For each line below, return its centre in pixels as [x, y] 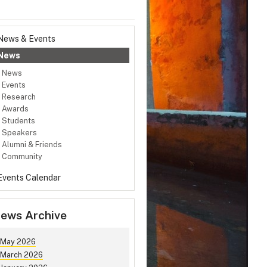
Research [19, 97]
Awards [15, 109]
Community [22, 157]
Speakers [19, 133]
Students [18, 121]
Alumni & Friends [32, 145]
